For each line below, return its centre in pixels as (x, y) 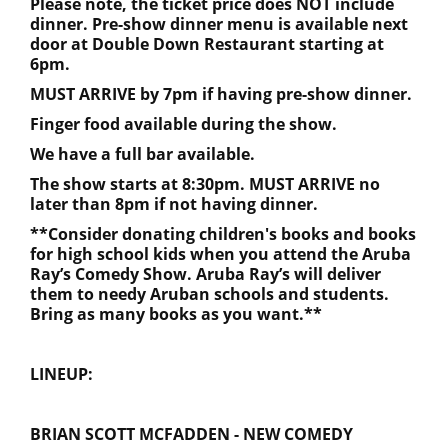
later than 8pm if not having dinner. (174, 203)
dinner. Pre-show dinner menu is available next (219, 23)
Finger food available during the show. (183, 123)
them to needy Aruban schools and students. (209, 293)
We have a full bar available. (142, 153)
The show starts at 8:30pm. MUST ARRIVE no (205, 183)
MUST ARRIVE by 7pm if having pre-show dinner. (221, 93)
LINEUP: (61, 373)
